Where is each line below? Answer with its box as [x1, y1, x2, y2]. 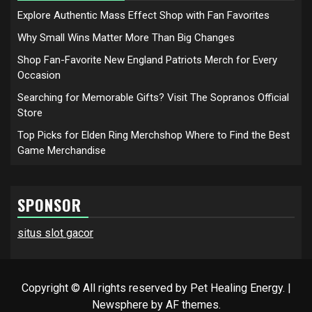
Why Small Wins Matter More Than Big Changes [17, 31, 235, 44]
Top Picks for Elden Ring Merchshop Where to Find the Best [17, 128, 290, 141]
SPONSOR [17, 193, 81, 216]
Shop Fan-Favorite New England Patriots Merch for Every [17, 53, 277, 66]
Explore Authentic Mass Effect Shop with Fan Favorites [17, 8, 270, 22]
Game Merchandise [17, 143, 106, 157]
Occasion [17, 68, 61, 81]
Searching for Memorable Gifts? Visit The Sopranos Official [17, 91, 289, 104]
